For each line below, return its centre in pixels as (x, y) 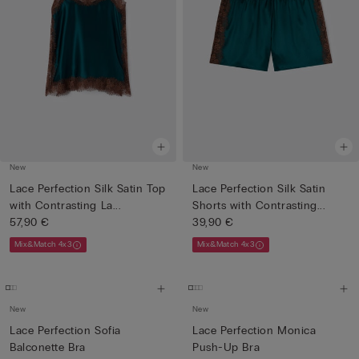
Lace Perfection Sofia (65, 331)
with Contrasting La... (66, 206)
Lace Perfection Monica (254, 331)
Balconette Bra (48, 347)
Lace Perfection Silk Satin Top (88, 189)
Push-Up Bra (226, 347)
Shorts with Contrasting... (259, 206)
